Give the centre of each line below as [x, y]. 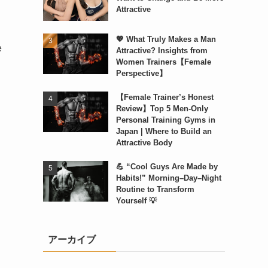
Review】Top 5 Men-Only [162, 109]
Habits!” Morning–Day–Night [168, 178]
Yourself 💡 [136, 201]
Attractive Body [144, 143]
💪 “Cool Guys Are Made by [167, 167]
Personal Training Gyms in [165, 120]
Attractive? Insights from [162, 51]
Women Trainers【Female [163, 62]
